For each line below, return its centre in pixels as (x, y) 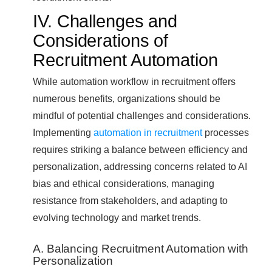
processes (226, 132)
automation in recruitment (148, 132)
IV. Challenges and (105, 21)
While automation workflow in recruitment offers (134, 81)
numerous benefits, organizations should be (127, 98)
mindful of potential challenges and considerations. (142, 115)
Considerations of (101, 40)
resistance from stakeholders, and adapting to (130, 200)
